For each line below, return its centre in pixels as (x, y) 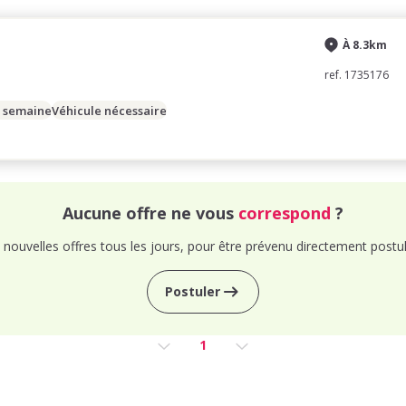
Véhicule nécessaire (109, 110)
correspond (285, 213)
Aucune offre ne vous (150, 213)
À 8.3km (365, 45)
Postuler (192, 291)
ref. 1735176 (357, 75)
